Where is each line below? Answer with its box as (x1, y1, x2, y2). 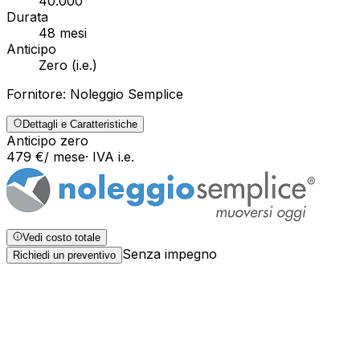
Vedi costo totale (22, 231, 100, 243)
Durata (6, 8, 48, 25)
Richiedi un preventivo (13, 248, 116, 261)
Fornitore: (6, 85, 70, 102)
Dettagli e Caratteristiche (22, 117, 137, 130)
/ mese (44, 148, 85, 165)
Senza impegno (122, 245, 217, 262)
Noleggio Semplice (70, 85, 183, 102)
